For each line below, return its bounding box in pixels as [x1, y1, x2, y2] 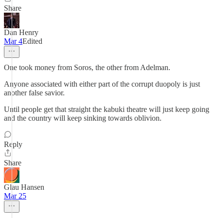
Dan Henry [4, 28, 38, 36]
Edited [22, 37, 42, 45]
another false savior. [4, 89, 65, 97]
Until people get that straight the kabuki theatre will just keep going [4, 105, 209, 113]
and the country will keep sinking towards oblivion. [4, 114, 162, 122]
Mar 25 [4, 192, 26, 200]
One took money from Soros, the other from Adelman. [4, 63, 170, 72]
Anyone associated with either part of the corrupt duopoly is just [4, 80, 200, 88]
